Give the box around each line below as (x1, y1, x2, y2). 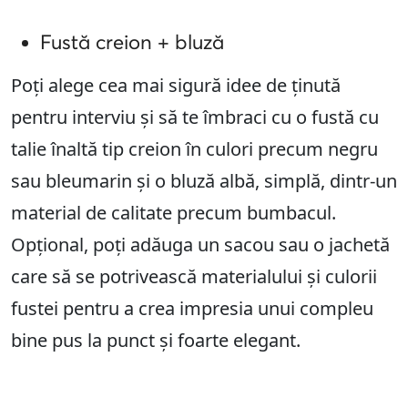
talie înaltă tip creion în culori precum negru (11, 137, 378, 162)
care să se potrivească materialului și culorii (11, 264, 377, 290)
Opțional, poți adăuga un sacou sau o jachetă (11, 232, 390, 258)
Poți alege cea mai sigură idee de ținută (11, 73, 341, 98)
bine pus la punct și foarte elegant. (11, 328, 301, 353)
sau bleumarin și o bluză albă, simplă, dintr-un (11, 168, 397, 194)
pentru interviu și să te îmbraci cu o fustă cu (11, 105, 379, 130)
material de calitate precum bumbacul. (11, 200, 336, 226)
